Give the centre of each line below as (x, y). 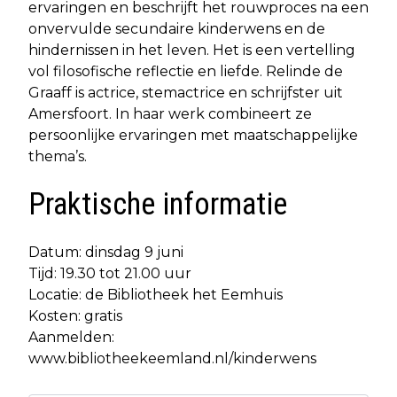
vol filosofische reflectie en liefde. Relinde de (186, 71)
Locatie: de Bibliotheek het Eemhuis (156, 294)
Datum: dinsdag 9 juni (106, 252)
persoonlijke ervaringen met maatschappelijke (193, 135)
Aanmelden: (71, 337)
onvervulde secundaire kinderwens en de (177, 28)
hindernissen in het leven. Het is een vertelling (192, 50)
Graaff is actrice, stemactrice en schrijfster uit (186, 92)
